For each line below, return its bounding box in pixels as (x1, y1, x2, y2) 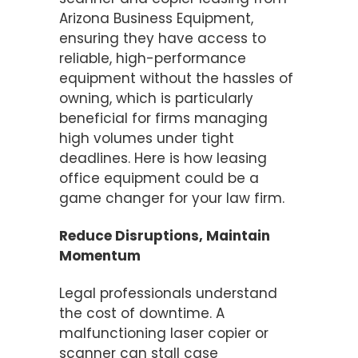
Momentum (59, 245, 141, 265)
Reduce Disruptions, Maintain (59, 225, 270, 245)
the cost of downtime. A (59, 303, 225, 323)
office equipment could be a (59, 168, 259, 188)
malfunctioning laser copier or (59, 323, 268, 343)
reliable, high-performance (59, 48, 246, 68)
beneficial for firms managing (59, 108, 268, 128)
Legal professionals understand (59, 283, 277, 303)
